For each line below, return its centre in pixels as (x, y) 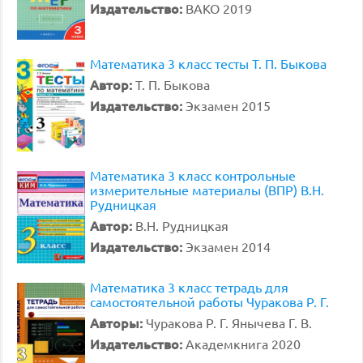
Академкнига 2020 (243, 344)
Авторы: (118, 322)
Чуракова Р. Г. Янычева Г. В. (229, 322)
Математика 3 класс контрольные (193, 175)
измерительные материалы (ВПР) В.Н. (207, 190)
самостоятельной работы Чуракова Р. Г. (209, 301)
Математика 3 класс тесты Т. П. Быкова (208, 63)
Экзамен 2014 (228, 246)
